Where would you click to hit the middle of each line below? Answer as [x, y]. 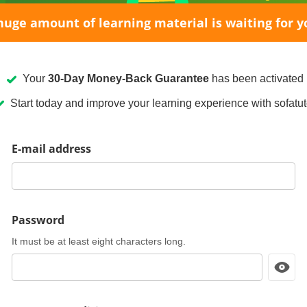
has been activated [256, 78]
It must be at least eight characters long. [99, 241]
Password [38, 220]
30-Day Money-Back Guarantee [128, 78]
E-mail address [51, 149]
